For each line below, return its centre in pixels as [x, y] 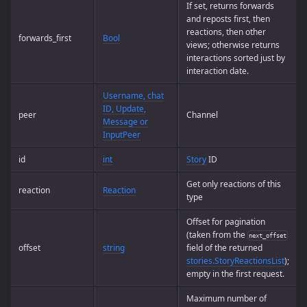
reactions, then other [226, 32]
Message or [125, 121]
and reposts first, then [228, 19]
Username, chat [133, 95]
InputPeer [121, 134]
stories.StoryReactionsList [235, 260]
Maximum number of [226, 298]
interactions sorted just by [235, 58]
